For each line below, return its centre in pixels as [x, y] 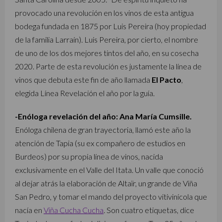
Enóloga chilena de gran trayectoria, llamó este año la [103, 130]
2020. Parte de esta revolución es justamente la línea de [108, 66]
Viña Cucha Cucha [74, 210]
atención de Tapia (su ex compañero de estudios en [100, 143]
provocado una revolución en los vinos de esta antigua [104, 13]
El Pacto [166, 80]
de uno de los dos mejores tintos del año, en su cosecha [107, 53]
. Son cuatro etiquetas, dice [149, 210]
